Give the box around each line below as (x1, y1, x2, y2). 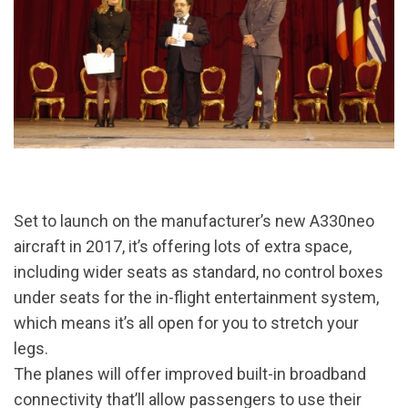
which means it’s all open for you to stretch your (14, 313, 359, 332)
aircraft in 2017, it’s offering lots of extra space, (14, 237, 352, 256)
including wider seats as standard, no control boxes (14, 262, 383, 281)
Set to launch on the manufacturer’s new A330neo (14, 211, 374, 230)
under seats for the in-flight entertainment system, (14, 288, 379, 307)
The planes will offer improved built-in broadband (14, 364, 366, 383)
